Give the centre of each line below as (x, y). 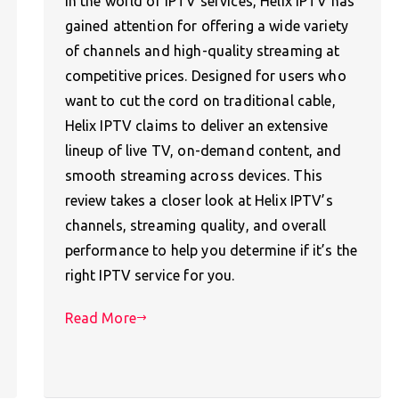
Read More (100, 318)
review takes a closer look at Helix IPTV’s (199, 200)
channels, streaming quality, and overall (195, 225)
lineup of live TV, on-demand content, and (203, 150)
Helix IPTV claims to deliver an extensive (196, 125)
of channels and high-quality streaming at (202, 50)
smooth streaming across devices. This (194, 175)
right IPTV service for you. (150, 275)
